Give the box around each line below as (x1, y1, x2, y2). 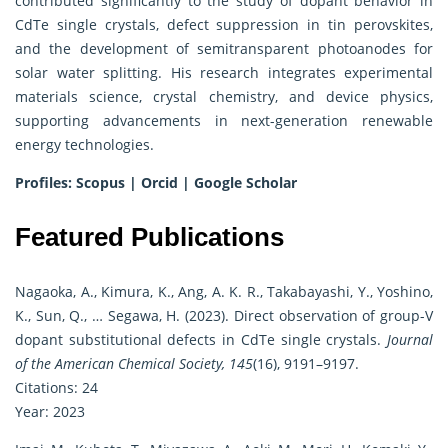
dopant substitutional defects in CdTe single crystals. (15, 330, 387, 350)
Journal (387, 330, 433, 350)
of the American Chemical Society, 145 (15, 354, 253, 374)
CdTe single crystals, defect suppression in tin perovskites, (15, 15, 433, 35)
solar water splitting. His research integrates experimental (15, 63, 433, 83)
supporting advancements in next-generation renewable (15, 111, 433, 131)
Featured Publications (15, 222, 284, 253)
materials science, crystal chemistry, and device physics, (15, 87, 433, 107)
